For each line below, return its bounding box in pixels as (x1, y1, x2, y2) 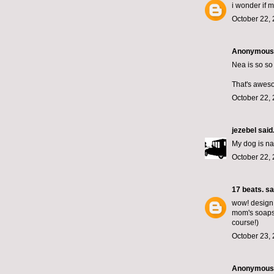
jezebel (232, 126, 256, 135)
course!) (232, 218, 259, 228)
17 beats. (232, 185, 264, 194)
